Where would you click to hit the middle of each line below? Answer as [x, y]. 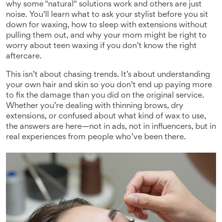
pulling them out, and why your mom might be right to [106, 36]
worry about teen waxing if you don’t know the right [101, 46]
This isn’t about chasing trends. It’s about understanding [108, 75]
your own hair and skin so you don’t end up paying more [109, 85]
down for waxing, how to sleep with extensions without [107, 26]
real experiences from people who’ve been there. [96, 138]
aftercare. [24, 57]
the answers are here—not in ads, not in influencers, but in [111, 127]
